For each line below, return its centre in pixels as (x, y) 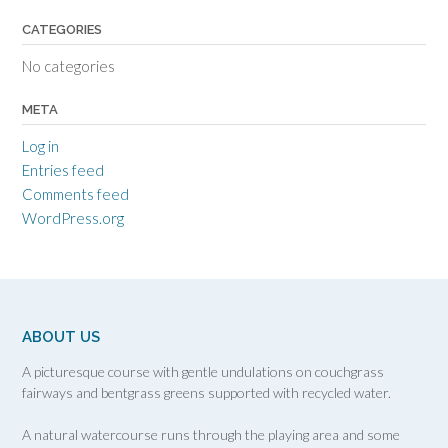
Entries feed (63, 170)
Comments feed (75, 194)
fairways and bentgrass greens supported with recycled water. (206, 392)
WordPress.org (73, 218)
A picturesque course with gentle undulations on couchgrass (203, 371)
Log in (40, 146)
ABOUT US (61, 337)
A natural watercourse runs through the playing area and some (211, 434)
